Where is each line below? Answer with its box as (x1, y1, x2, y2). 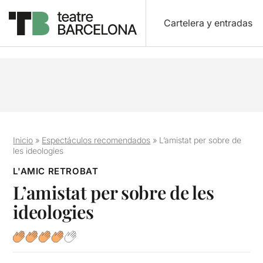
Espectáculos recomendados (42, 135, 151, 145)
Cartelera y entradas (163, 17, 252, 29)
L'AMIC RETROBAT (13, 166, 99, 177)
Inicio (13, 135, 33, 145)
